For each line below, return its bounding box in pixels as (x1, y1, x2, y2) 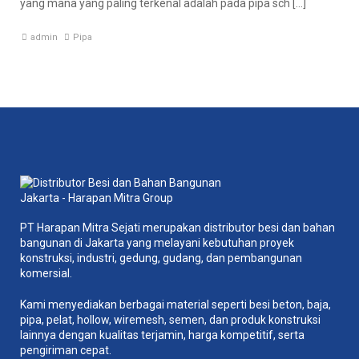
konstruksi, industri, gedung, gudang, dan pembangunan (20, 252, 302, 265)
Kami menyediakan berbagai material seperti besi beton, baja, (20, 298, 331, 312)
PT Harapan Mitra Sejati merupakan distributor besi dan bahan (20, 221, 335, 235)
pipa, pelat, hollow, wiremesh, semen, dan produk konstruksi (20, 313, 321, 327)
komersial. (20, 267, 72, 280)
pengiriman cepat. (20, 344, 111, 357)
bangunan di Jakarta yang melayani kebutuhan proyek (20, 236, 294, 250)
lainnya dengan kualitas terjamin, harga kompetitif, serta (20, 329, 305, 342)
